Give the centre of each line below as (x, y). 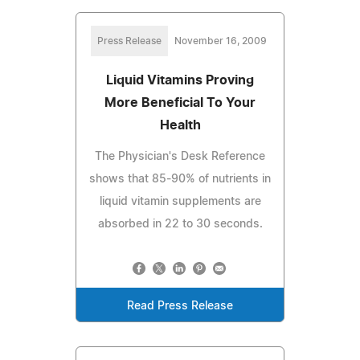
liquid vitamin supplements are (180, 201)
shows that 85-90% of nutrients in (180, 179)
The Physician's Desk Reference (180, 156)
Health (180, 125)
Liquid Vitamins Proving (180, 80)
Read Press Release (180, 306)
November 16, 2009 (220, 41)
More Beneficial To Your (180, 102)
